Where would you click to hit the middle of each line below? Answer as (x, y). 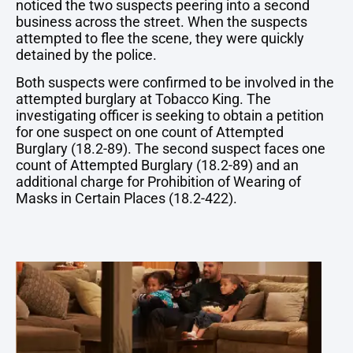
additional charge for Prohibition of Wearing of (158, 182)
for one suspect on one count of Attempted (150, 132)
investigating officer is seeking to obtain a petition (170, 116)
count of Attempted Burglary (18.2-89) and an (157, 165)
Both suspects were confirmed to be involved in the (175, 83)
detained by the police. (86, 55)
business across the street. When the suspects (162, 22)
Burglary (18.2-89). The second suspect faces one (171, 149)
